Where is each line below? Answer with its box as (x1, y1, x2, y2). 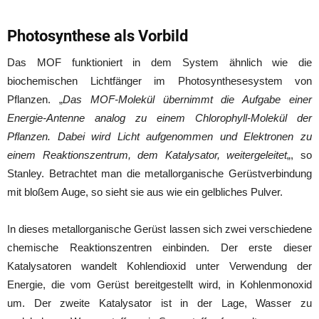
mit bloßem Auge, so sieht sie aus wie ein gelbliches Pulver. (7, 185, 283, 198)
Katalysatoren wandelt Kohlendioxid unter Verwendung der (7, 259, 312, 272)
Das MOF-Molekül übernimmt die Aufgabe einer (62, 93, 313, 105)
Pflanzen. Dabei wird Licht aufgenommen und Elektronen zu (7, 130, 312, 142)
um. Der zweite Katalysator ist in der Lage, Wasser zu (7, 296, 312, 309)
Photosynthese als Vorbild (7, 26, 188, 45)
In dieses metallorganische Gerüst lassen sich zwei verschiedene (7, 222, 312, 235)
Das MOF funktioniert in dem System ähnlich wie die (7, 56, 312, 68)
